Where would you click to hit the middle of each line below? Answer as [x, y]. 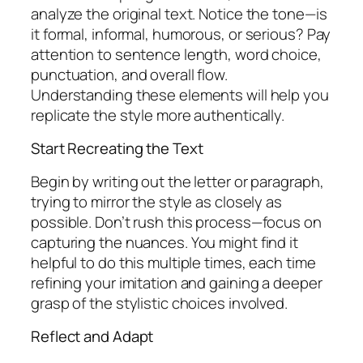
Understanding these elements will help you [180, 94]
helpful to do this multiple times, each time [173, 262]
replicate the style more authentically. [158, 115]
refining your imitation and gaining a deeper [177, 282]
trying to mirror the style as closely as [156, 201]
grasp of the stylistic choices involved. [159, 303]
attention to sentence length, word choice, [176, 54]
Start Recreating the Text [117, 149]
